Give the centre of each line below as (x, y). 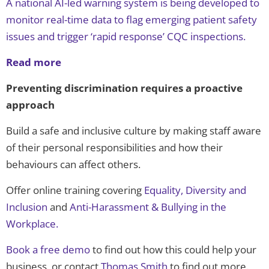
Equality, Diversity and (195, 190)
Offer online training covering (75, 190)
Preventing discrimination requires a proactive (124, 88)
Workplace (31, 224)
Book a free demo (48, 250)
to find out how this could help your (173, 250)
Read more (34, 62)
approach (30, 105)
